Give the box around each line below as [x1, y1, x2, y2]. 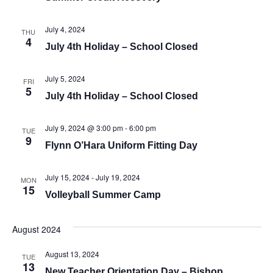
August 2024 [12, 223, 61, 235]
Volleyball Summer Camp [44, 190, 161, 200]
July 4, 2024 [44, 24, 85, 34]
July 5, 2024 [44, 73, 85, 83]
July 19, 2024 [95, 172, 140, 182]
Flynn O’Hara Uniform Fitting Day [44, 140, 197, 151]
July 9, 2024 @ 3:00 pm [44, 122, 123, 133]
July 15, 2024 [44, 172, 90, 182]
